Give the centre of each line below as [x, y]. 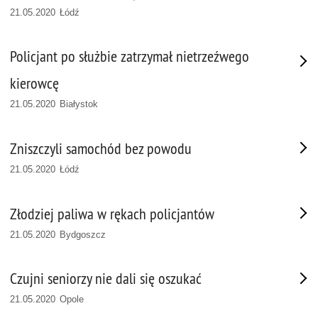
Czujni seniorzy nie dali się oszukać [106, 279]
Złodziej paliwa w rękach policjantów [112, 214]
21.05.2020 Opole [47, 300]
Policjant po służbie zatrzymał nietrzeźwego [130, 57]
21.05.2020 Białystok [54, 104]
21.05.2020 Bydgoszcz [58, 234]
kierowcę [34, 84]
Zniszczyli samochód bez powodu [101, 148]
